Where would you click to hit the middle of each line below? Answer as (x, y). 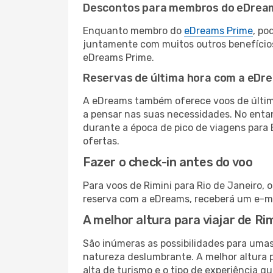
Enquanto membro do (133, 31)
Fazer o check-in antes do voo (168, 162)
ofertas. (101, 141)
